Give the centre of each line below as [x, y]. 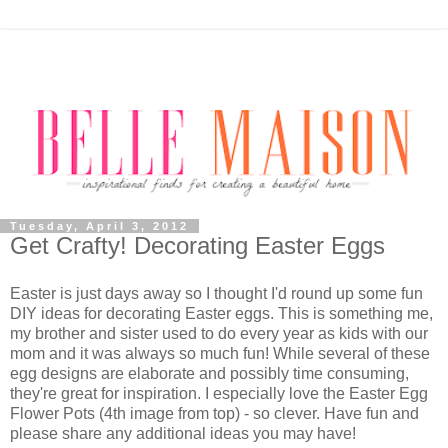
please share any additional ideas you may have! [183, 433]
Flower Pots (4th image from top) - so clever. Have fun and [214, 413]
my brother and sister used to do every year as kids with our [219, 333]
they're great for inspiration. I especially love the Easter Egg [219, 393]
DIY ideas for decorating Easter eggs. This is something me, [221, 313]
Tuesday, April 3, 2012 [99, 225]
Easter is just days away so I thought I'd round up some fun [216, 293]
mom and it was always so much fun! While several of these [220, 353]
